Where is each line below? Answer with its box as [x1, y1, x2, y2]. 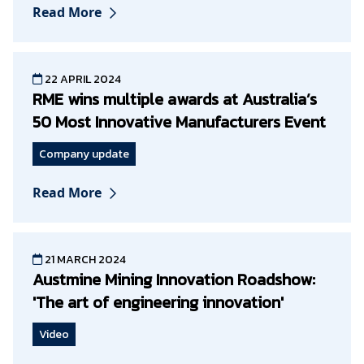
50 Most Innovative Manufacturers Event [32, 110, 326, 135]
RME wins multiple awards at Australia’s [32, 87, 317, 112]
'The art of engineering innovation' [32, 290, 284, 314]
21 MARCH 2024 [42, 251, 126, 268]
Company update [39, 145, 129, 163]
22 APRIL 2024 [42, 71, 121, 89]
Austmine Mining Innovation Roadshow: [32, 267, 315, 292]
